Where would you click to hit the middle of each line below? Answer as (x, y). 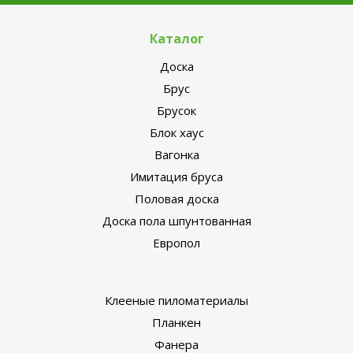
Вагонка (176, 155)
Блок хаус (176, 133)
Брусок (176, 111)
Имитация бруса (176, 177)
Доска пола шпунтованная (176, 221)
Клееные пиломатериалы (176, 301)
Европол (176, 243)
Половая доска (176, 199)
